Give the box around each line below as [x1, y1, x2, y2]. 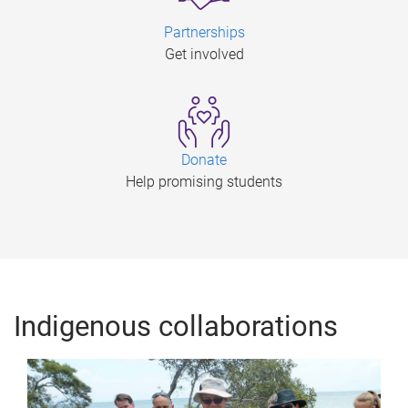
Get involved [164, 46, 244, 64]
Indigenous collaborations [14, 310, 338, 344]
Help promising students [126, 173, 282, 191]
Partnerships [163, 24, 245, 42]
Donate [181, 151, 227, 169]
